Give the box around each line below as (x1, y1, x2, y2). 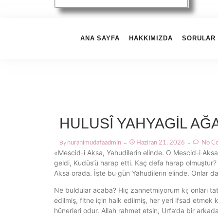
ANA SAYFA (80, 35, 120, 42)
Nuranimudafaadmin (67, 140, 121, 146)
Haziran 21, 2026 (136, 140, 185, 146)
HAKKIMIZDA (129, 35, 173, 42)
